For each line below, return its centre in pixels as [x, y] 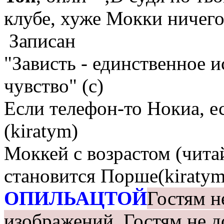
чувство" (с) [54, 86]
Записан [40, 41]
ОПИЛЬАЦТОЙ [75, 198]
